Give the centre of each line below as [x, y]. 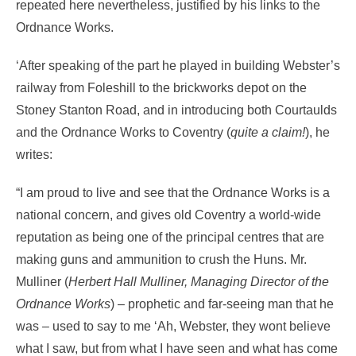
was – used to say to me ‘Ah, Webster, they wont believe [173, 326]
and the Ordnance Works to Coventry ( [123, 132]
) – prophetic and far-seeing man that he [222, 304]
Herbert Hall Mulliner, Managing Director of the [199, 281]
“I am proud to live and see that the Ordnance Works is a [173, 192]
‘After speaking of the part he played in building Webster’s [178, 65]
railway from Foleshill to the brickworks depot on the [161, 87]
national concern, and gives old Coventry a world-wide [168, 215]
